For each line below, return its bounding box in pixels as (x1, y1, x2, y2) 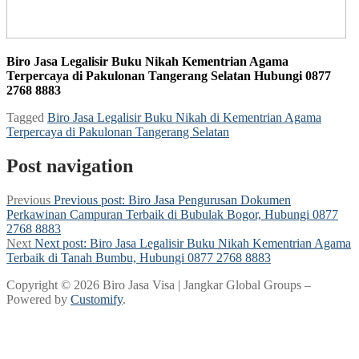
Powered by (6, 292, 71, 306)
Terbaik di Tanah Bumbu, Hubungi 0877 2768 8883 (6, 250, 271, 264)
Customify (71, 292, 123, 306)
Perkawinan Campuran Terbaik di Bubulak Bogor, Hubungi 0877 (6, 207, 338, 221)
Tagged (6, 110, 47, 124)
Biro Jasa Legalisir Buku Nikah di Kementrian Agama (47, 110, 321, 124)
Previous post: (54, 192, 125, 207)
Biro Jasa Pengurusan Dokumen (128, 192, 291, 207)
